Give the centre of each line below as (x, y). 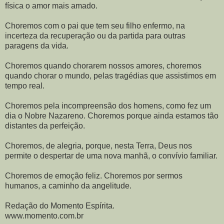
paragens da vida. (37, 45)
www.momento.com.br (44, 215)
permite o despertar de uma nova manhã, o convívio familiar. (111, 155)
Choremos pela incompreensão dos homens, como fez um (108, 105)
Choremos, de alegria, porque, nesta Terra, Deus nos (98, 145)
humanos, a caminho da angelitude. (68, 185)
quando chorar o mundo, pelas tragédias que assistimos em (110, 75)
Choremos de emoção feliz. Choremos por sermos (94, 175)
